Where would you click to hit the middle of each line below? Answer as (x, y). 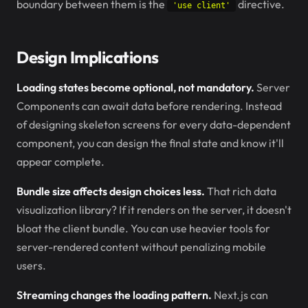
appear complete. (60, 162)
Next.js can (240, 295)
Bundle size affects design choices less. (111, 191)
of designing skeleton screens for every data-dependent (154, 124)
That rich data (241, 191)
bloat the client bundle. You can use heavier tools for (143, 228)
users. (31, 265)
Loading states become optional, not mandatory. (135, 87)
